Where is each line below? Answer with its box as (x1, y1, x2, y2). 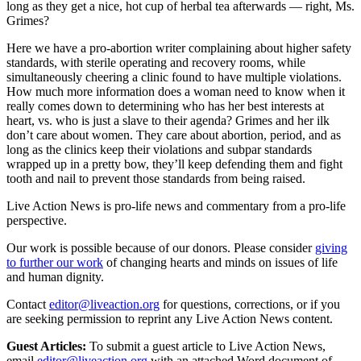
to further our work (6, 255, 103, 269)
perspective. (6, 213, 67, 227)
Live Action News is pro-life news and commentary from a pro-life (6, 198, 346, 213)
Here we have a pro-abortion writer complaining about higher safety (6, 40, 351, 55)
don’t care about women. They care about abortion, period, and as (6, 127, 341, 142)
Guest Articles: (6, 338, 86, 353)
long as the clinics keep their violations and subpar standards (6, 142, 312, 156)
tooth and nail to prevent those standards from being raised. (6, 171, 305, 185)
